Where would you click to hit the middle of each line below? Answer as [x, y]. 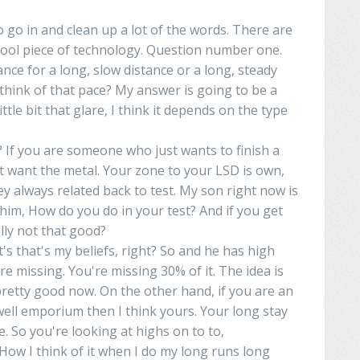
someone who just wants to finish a [172, 150]
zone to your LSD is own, [208, 170]
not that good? [60, 230]
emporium [51, 311]
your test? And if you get [208, 210]
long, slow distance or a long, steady [167, 70]
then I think [120, 311]
